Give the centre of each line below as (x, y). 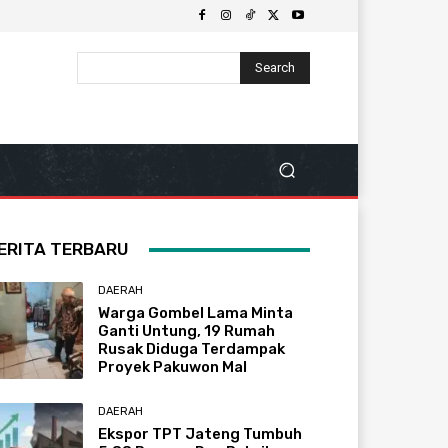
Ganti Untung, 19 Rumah (187, 331)
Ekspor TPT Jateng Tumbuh (200, 434)
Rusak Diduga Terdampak (192, 349)
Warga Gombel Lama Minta (196, 313)
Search (274, 67)
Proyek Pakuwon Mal (173, 367)
